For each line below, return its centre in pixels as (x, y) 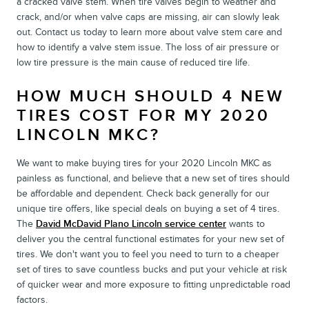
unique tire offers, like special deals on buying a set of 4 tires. (148, 208)
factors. (32, 299)
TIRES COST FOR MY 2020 (143, 115)
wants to (246, 223)
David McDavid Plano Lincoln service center (131, 223)
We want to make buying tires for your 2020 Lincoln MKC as (144, 163)
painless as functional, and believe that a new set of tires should (153, 178)
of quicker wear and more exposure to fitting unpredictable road (153, 284)
